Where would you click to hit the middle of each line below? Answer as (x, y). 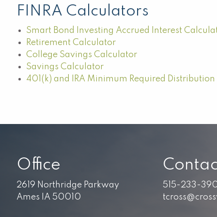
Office (39, 165)
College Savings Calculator (82, 55)
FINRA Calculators (83, 11)
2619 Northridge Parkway (68, 185)
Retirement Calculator (71, 43)
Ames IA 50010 (49, 197)
